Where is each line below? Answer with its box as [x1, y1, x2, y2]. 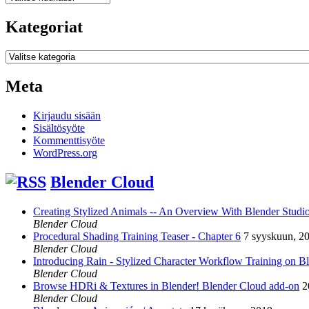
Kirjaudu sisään [33, 109, 101, 121]
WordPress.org [33, 146, 97, 159]
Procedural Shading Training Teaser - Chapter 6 [33, 230, 241, 242]
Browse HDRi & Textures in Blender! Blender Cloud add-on [33, 279, 299, 292]
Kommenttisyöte [33, 134, 105, 146]
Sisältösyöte [33, 121, 85, 134]
